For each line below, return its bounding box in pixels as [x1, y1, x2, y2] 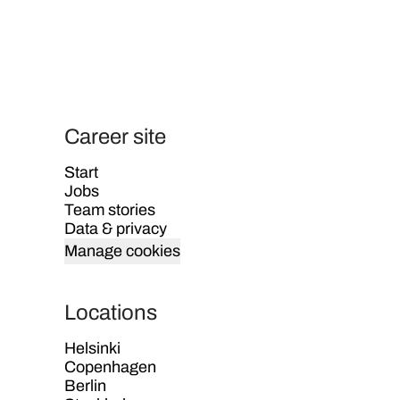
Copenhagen [64, 358, 156, 376]
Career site [64, 125, 166, 148]
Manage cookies [64, 242, 180, 260]
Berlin [64, 377, 106, 395]
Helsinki [64, 339, 121, 357]
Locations [64, 301, 157, 324]
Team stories [64, 201, 155, 219]
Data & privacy [64, 220, 167, 237]
